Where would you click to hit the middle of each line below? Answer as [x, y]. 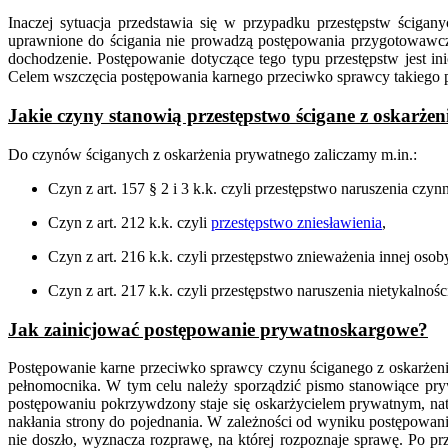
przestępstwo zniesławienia [296, 222]
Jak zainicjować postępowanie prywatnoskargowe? [218, 329]
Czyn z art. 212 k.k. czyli [129, 222]
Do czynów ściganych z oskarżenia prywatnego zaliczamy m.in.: [212, 154]
